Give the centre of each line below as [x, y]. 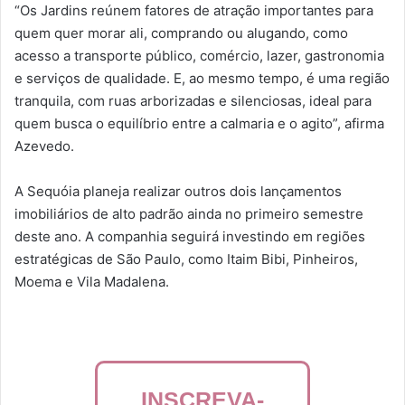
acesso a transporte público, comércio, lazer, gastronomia [199, 55]
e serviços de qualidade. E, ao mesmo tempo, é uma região [202, 78]
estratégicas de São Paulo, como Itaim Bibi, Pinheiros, [186, 259]
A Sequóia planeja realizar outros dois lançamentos [178, 191]
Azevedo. [44, 146]
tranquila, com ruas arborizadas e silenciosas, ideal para [193, 100]
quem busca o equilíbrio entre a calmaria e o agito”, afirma [199, 123]
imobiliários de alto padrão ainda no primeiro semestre [189, 213]
